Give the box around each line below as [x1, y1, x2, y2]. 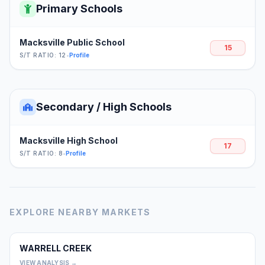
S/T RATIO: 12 [20, 51, 66, 59]
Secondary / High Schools [36, 100, 172, 113]
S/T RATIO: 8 [20, 149, 63, 157]
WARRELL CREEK [20, 243, 92, 253]
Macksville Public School [20, 37, 125, 47]
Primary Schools [36, 2, 122, 15]
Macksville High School [20, 135, 118, 146]
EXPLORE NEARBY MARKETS [9, 206, 151, 217]
